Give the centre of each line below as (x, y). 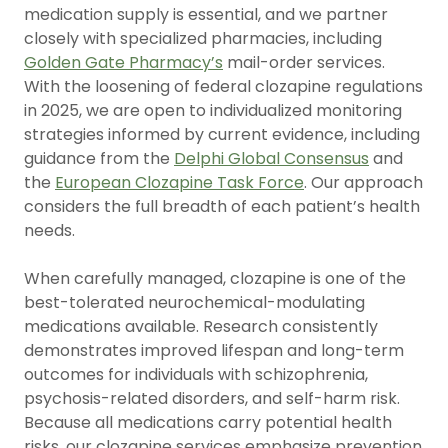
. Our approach (363, 182)
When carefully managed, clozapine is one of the (215, 278)
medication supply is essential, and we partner (206, 14)
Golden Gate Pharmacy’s (123, 62)
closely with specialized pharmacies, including (203, 38)
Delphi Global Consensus (271, 158)
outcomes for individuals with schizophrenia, (196, 374)
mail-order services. (304, 62)
